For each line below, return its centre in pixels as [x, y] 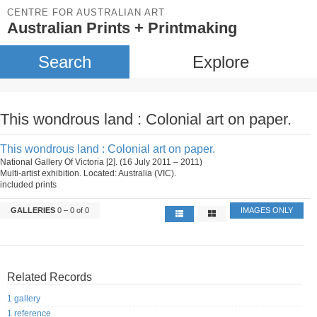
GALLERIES [33, 210]
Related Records [50, 277]
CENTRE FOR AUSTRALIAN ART [86, 12]
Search [64, 62]
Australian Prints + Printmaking [122, 28]
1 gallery [24, 299]
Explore [220, 62]
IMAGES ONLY [267, 210]
